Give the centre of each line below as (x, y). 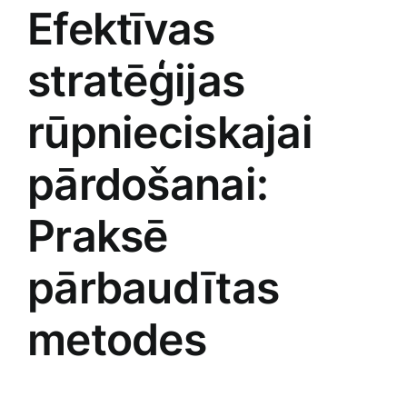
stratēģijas (136, 81)
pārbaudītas (154, 288)
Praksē (98, 236)
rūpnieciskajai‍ (170, 133)
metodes (117, 340)
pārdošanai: (148, 184)
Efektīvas (121, 29)
